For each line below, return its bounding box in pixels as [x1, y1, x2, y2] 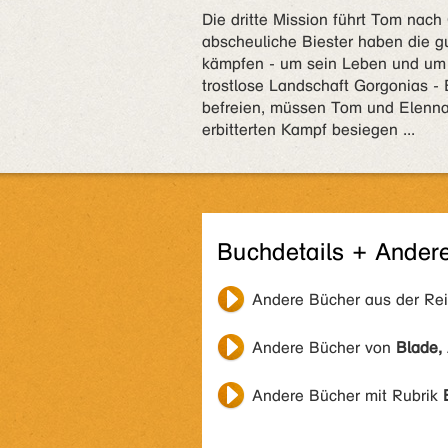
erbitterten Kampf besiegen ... [202, 120, 415, 139]
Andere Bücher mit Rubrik [252, 386, 443, 405]
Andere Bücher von [252, 338, 396, 357]
